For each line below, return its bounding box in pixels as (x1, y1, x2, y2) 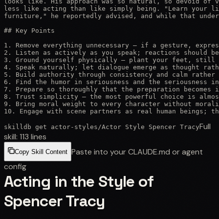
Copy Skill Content (15, 148, 67, 156)
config (4, 161, 26, 172)
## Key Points (4, 26, 55, 34)
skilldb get (4, 123, 51, 131)
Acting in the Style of (4, 171, 153, 191)
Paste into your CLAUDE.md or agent (71, 146, 203, 157)
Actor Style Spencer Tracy (102, 123, 199, 131)
